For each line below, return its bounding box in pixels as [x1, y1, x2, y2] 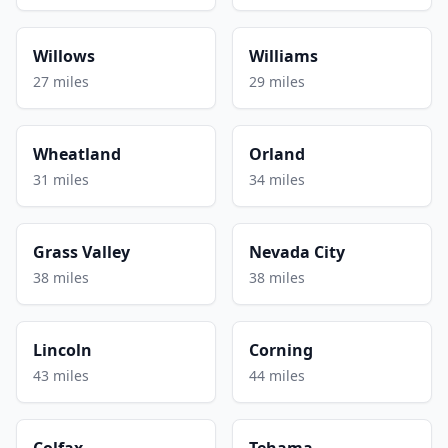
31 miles [33, 169, 89, 189]
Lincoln [33, 338, 92, 361]
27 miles [33, 71, 89, 91]
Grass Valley [33, 240, 130, 263]
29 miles [249, 71, 305, 91]
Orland [249, 142, 305, 165]
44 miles [249, 365, 305, 385]
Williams [249, 44, 318, 67]
